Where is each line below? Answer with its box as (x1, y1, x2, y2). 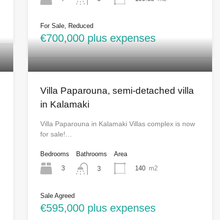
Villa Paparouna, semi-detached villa (40, 85, 194, 96)
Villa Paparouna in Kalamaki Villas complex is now (40, 120, 195, 128)
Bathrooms (76, 150, 107, 158)
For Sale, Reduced (40, 22, 93, 30)
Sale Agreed (40, 192, 75, 199)
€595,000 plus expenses (40, 201, 156, 214)
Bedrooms (40, 150, 69, 158)
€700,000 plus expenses (40, 32, 156, 45)
